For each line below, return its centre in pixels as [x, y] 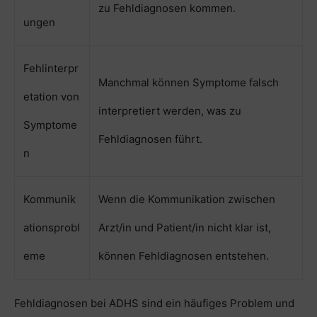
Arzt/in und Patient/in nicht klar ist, [185, 228]
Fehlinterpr [51, 69]
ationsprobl [52, 228]
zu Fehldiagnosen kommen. [167, 8]
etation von [51, 97]
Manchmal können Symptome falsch [189, 83]
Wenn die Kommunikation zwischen [187, 200]
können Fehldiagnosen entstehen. [184, 256]
